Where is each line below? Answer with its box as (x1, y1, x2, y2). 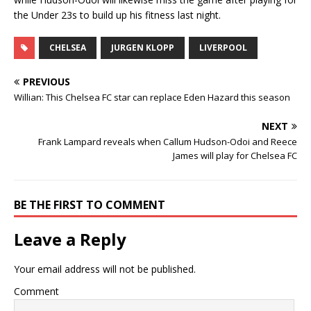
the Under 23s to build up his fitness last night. (14, 8, 221, 22)
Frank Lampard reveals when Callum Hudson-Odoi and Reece (38, 135, 297, 148)
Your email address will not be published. (14, 262, 196, 276)
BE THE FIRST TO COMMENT (14, 197, 165, 212)
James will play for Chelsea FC (173, 149, 297, 162)
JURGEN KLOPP (111, 42, 174, 53)
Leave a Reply (14, 228, 126, 251)
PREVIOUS (23, 75, 70, 88)
